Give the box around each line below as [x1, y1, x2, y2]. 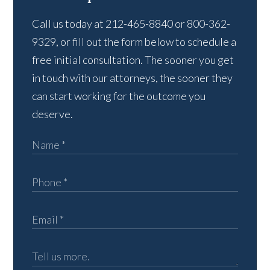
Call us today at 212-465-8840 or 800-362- [32, 17, 231, 31]
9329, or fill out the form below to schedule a [32, 35, 237, 49]
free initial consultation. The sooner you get [32, 53, 234, 67]
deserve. [32, 107, 74, 121]
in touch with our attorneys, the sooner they [32, 71, 233, 85]
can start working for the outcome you [32, 89, 206, 103]
